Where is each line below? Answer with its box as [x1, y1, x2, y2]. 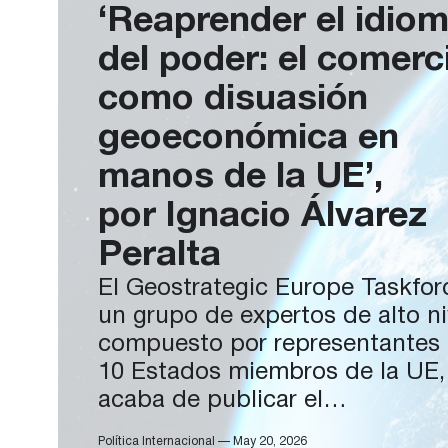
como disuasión [98, 83, 368, 116]
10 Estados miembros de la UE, [98, 362, 445, 384]
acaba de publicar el [98, 390, 323, 412]
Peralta [98, 239, 221, 272]
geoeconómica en [98, 122, 399, 155]
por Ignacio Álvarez [98, 200, 427, 233]
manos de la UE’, [98, 161, 383, 194]
